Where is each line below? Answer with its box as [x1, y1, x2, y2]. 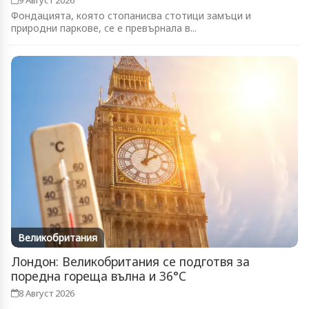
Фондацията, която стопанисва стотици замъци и [11, 9, 251, 23]
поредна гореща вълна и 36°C [11, 268, 186, 284]
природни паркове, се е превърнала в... [11, 21, 197, 35]
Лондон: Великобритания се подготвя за [11, 253, 250, 270]
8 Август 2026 [19, 287, 74, 299]
